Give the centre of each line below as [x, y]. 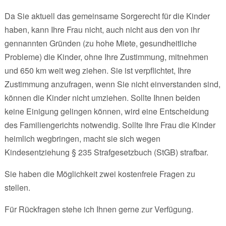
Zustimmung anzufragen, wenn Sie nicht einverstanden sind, [112, 84]
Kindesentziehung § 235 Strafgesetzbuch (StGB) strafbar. [106, 152]
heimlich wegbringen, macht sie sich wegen [82, 138]
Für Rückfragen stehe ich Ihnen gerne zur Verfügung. [99, 209]
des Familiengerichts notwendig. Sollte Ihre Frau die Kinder [110, 125]
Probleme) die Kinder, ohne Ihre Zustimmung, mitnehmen [106, 56]
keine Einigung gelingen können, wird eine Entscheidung [106, 111]
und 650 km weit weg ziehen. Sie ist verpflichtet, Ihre [98, 70]
